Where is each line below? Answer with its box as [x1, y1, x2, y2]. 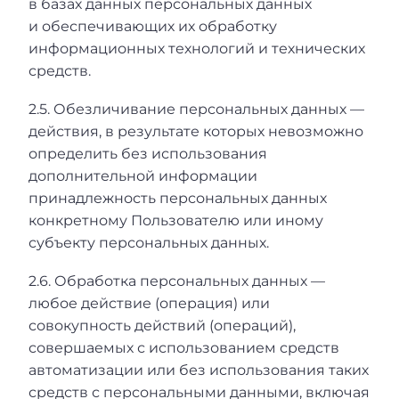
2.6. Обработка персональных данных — [28, 272, 325, 289]
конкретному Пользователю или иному [28, 212, 323, 230]
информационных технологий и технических [28, 40, 365, 58]
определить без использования [28, 145, 267, 163]
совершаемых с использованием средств [28, 338, 339, 356]
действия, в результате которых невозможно [28, 123, 363, 141]
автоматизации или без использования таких [28, 361, 369, 379]
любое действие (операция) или [28, 294, 270, 312]
